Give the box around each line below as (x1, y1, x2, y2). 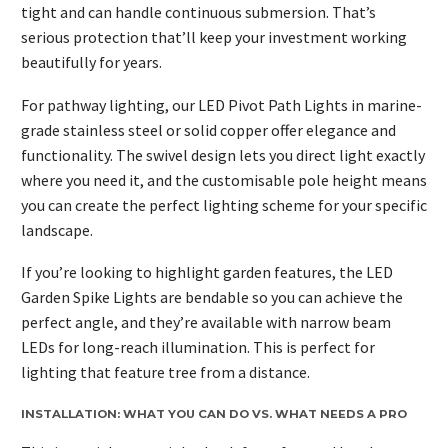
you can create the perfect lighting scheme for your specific (21, 194, 427, 215)
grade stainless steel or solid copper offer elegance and (21, 119, 396, 140)
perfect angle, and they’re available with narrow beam (21, 312, 391, 333)
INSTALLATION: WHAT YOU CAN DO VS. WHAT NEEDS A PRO (21, 406, 407, 421)
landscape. (21, 219, 93, 240)
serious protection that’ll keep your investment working (21, 27, 407, 47)
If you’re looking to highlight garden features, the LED (21, 262, 393, 283)
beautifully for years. (21, 52, 162, 72)
